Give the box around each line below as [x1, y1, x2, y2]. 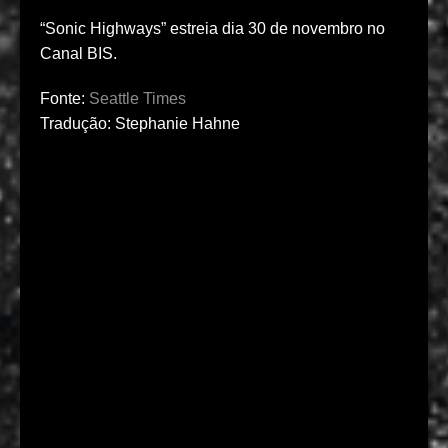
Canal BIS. [40, 45, 117, 63]
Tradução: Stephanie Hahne [40, 115, 240, 133]
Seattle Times [89, 90, 186, 108]
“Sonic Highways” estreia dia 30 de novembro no [40, 20, 385, 38]
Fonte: [40, 90, 89, 108]
